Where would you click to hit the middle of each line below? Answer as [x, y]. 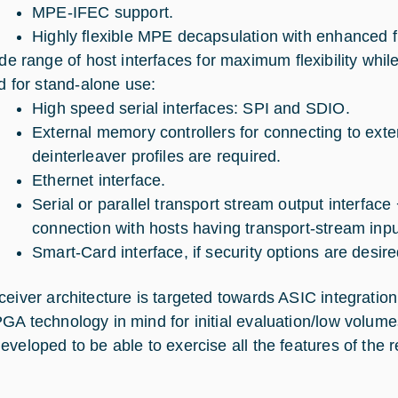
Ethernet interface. [99, 180]
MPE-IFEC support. [103, 12]
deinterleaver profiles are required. [157, 156]
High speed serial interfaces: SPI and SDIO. [191, 108]
